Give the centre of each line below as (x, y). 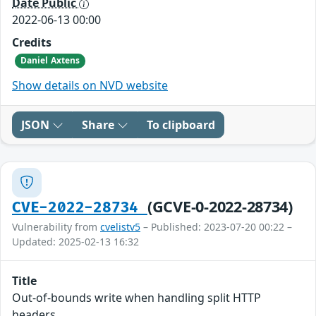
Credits (32, 43)
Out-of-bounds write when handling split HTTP (136, 297)
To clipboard (181, 124)
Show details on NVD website (90, 85)
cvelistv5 (120, 226)
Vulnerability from (56, 226)
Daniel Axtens (50, 61)
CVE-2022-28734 (80, 207)
